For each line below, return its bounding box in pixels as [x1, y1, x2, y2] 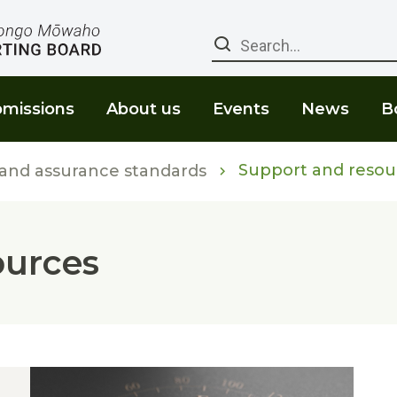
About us [106, 99, 181, 119]
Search [232, 32, 299, 57]
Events [213, 99, 269, 119]
